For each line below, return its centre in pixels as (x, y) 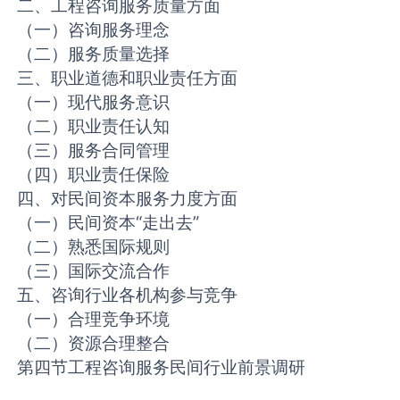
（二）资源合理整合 (94, 343)
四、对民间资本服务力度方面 (128, 199)
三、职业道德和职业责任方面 (128, 78)
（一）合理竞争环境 (94, 319)
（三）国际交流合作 (94, 271)
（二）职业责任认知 (94, 126)
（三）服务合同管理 (94, 150)
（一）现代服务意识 (94, 102)
